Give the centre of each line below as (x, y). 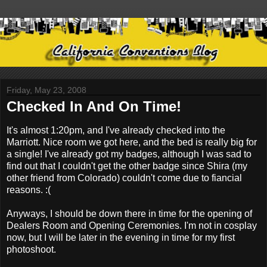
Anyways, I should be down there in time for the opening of (129, 213)
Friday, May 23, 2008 (46, 90)
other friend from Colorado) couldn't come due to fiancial (124, 178)
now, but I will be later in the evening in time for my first (121, 237)
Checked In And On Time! (94, 106)
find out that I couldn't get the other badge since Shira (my (127, 166)
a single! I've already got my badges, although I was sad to (129, 154)
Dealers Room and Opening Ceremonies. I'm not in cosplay (132, 225)
